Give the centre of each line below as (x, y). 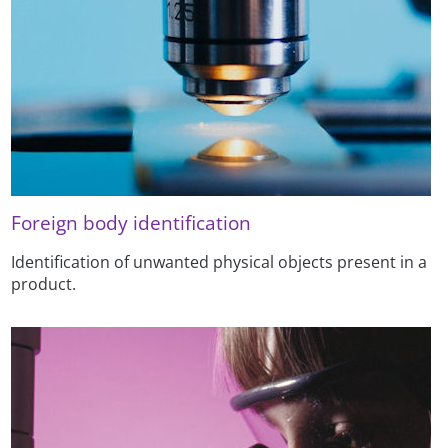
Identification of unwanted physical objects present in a (219, 261)
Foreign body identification (131, 222)
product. (44, 283)
